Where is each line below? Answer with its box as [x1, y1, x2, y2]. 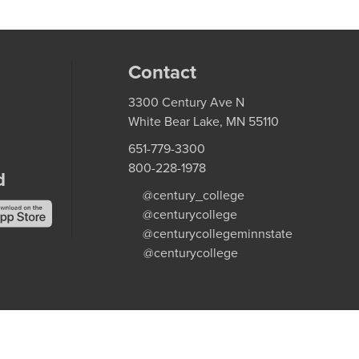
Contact [127, 58, 196, 86]
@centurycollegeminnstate [142, 224, 292, 242]
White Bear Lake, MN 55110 [127, 112, 279, 130]
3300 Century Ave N [127, 93, 244, 111]
